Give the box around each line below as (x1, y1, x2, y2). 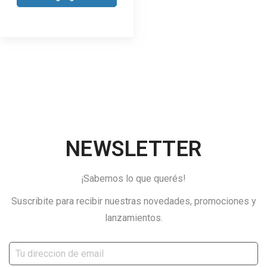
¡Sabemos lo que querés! (81, 173, 186, 185)
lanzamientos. (104, 212, 163, 224)
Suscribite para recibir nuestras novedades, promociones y (11, 195, 256, 207)
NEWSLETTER (65, 136, 202, 162)
